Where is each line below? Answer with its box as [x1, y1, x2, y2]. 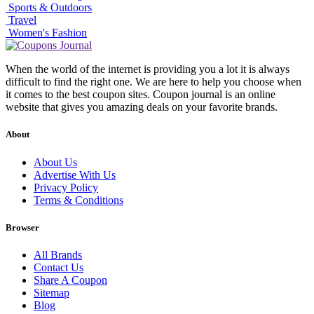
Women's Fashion [6, 27, 87, 39]
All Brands [34, 249, 82, 261]
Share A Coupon [34, 274, 107, 286]
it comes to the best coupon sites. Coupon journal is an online [6, 88, 275, 101]
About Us [34, 156, 77, 168]
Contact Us [34, 261, 83, 273]
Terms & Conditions [34, 193, 123, 206]
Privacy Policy [34, 181, 98, 193]
